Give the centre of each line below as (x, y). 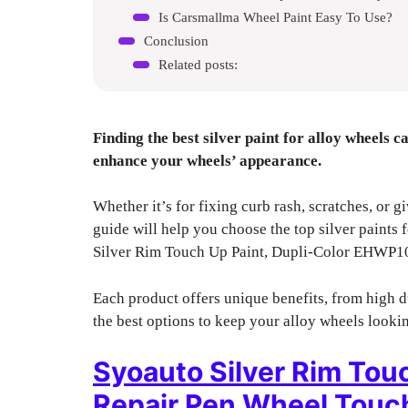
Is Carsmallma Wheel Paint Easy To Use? (275, 16)
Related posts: (198, 64)
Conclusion (176, 40)
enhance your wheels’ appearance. (207, 160)
